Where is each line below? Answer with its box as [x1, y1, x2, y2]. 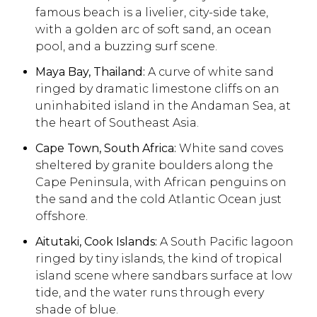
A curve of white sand [148, 65, 274, 79]
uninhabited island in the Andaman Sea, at [35, 99, 291, 113]
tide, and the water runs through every [35, 286, 264, 299]
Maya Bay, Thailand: [35, 65, 148, 79]
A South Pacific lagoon [160, 235, 294, 248]
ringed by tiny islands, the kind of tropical [35, 252, 282, 265]
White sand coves [179, 142, 283, 155]
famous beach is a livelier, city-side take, [35, 6, 268, 19]
